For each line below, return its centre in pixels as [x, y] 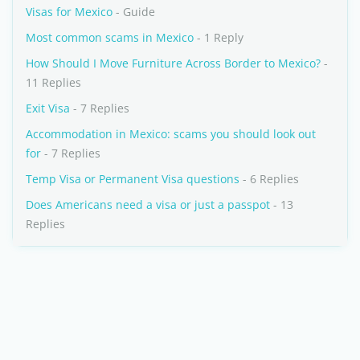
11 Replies [53, 82]
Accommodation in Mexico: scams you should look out [171, 134]
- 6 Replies [269, 179]
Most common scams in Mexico [110, 37]
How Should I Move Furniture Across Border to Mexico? [173, 63]
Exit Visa [48, 108]
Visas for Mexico [69, 12]
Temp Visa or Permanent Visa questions [133, 179]
